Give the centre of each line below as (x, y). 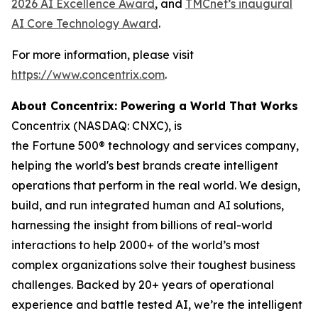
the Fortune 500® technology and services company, (155, 146)
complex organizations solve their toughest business (153, 265)
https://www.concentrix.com (88, 75)
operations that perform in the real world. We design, (156, 185)
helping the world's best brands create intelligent (145, 165)
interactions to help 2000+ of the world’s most (136, 245)
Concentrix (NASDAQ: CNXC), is (97, 126)
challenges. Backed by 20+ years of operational (143, 285)
